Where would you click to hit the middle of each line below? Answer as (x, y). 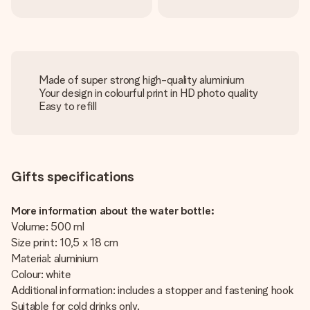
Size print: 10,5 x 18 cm (66, 243)
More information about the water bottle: (113, 211)
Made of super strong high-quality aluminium (142, 80)
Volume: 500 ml (49, 227)
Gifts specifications (73, 176)
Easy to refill (68, 106)
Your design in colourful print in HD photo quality (148, 93)
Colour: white (43, 274)
